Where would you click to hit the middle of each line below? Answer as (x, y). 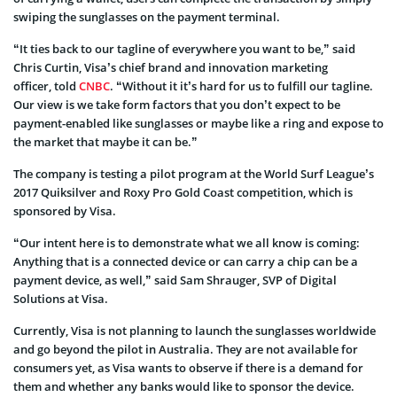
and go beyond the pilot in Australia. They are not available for (186, 349)
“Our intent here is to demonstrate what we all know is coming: (187, 242)
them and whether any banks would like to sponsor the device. (184, 386)
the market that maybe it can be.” (105, 141)
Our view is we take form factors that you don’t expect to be (177, 104)
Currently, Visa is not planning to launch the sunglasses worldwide (195, 330)
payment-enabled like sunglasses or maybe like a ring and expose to (198, 123)
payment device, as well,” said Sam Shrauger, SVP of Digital (175, 280)
